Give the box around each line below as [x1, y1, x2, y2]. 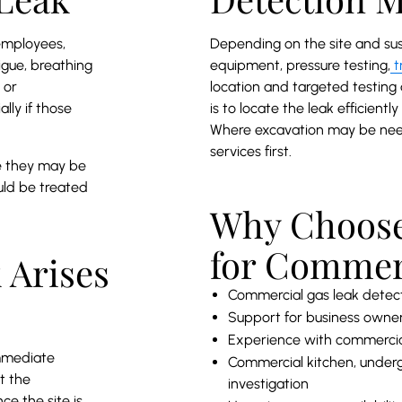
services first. [210, 142, 292, 160]
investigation [228, 374, 309, 392]
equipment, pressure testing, [210, 56, 390, 74]
